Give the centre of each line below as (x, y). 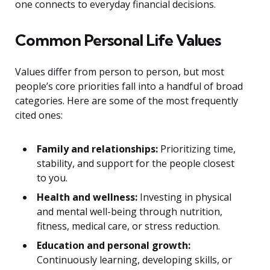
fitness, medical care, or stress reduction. (128, 226)
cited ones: (39, 115)
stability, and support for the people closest (136, 164)
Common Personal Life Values (118, 40)
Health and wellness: (87, 197)
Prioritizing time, (197, 149)
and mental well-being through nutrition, (130, 212)
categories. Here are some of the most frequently (127, 101)
